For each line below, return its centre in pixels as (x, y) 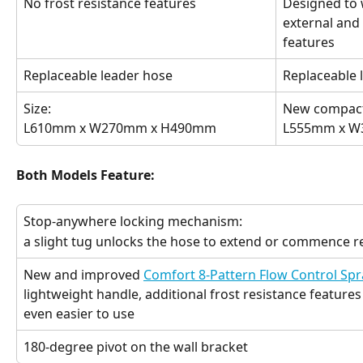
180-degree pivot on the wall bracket (136, 347)
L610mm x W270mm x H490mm (120, 128)
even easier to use (79, 314)
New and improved (83, 275)
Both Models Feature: (85, 175)
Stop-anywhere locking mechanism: (133, 222)
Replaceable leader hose (98, 75)
